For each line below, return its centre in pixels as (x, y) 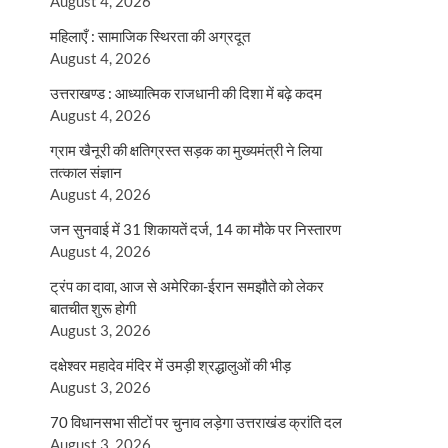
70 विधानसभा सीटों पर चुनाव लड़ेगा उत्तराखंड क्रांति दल (196, 422)
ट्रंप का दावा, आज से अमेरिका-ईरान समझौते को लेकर (187, 286)
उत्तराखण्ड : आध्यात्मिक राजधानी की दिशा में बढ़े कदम (186, 93)
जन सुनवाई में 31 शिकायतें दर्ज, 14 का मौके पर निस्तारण (195, 229)
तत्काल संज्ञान (86, 172)
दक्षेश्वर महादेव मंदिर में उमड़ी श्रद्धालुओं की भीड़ (170, 365)
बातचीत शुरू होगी (93, 308)
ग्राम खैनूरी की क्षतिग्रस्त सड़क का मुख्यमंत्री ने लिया (186, 150)
